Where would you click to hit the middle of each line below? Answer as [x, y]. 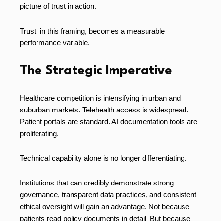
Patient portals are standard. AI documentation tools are [109, 122]
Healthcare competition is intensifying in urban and [100, 98]
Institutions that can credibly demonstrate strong [97, 183]
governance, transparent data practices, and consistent [108, 195]
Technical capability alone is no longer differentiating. [103, 158]
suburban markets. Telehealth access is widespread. [104, 110]
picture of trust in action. [58, 6]
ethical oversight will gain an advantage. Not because [105, 207]
